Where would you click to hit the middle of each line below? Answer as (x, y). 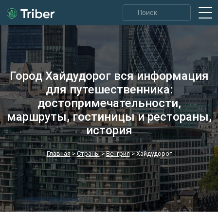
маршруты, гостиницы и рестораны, (109, 117)
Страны (88, 154)
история (109, 130)
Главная (58, 154)
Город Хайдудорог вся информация (109, 76)
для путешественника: (109, 90)
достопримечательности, (109, 103)
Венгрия (118, 154)
